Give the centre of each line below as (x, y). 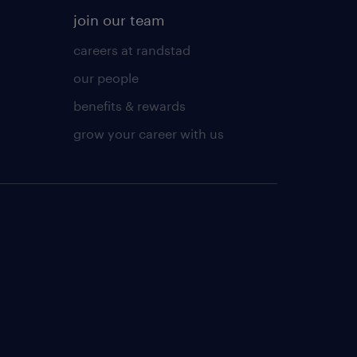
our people (106, 77)
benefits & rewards (129, 105)
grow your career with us (148, 133)
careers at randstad (131, 49)
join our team (119, 20)
